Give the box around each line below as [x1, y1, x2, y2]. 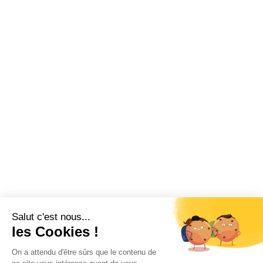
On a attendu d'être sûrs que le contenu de [12, 248, 156, 257]
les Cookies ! [12, 224, 99, 240]
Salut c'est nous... [12, 211, 90, 222]
